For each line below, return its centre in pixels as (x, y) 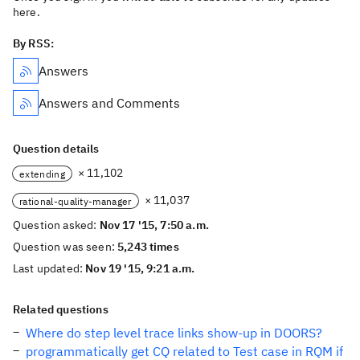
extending (42, 174)
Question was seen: (65, 247)
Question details (56, 149)
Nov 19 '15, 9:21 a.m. (140, 268)
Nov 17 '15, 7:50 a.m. (154, 225)
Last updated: (49, 268)
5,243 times (148, 247)
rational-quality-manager (76, 201)
